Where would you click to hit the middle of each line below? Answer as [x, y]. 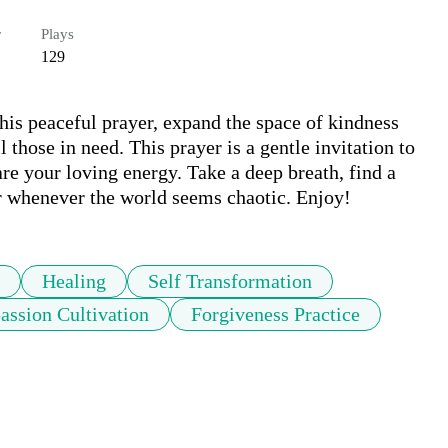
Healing [74, 281]
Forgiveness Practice [275, 314]
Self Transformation [230, 281]
